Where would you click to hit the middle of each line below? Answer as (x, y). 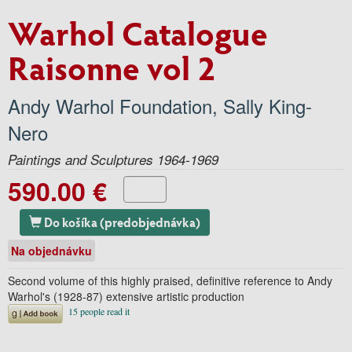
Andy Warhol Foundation (110, 105)
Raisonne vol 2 (112, 67)
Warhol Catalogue (138, 32)
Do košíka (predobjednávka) (150, 222)
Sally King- (268, 105)
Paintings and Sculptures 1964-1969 (113, 159)
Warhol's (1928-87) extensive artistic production (126, 296)
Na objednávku (51, 250)
